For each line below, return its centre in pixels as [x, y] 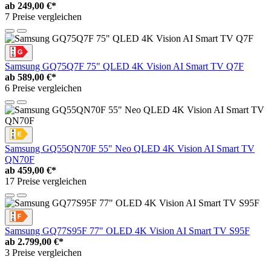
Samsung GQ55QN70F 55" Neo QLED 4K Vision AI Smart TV [130, 149]
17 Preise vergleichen [46, 181]
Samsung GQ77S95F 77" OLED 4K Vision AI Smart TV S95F [127, 231]
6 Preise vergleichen [43, 88]
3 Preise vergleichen [43, 253]
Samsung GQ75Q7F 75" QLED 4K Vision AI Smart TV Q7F [124, 67]
